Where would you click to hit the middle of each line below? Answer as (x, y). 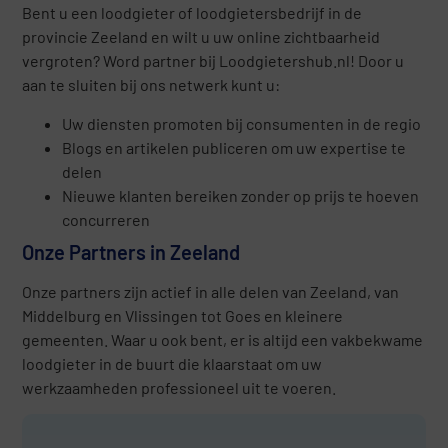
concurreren (106, 219)
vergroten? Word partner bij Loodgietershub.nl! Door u (213, 61)
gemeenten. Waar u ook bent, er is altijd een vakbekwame (223, 339)
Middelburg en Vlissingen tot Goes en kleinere (183, 315)
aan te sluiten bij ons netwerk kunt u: (151, 85)
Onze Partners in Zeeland (131, 251)
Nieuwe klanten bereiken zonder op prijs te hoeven (241, 195)
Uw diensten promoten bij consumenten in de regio (242, 123)
